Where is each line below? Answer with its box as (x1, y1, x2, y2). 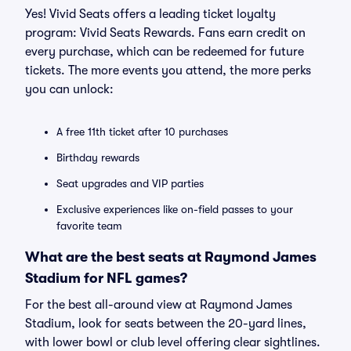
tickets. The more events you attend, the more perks (25, 63, 311, 78)
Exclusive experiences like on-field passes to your (56, 203, 293, 215)
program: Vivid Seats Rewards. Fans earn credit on (25, 26, 306, 40)
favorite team (56, 219, 122, 232)
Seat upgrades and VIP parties (56, 177, 204, 190)
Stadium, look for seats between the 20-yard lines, (25, 317, 306, 331)
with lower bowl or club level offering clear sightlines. (25, 335, 320, 349)
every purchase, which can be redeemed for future (25, 45, 304, 59)
